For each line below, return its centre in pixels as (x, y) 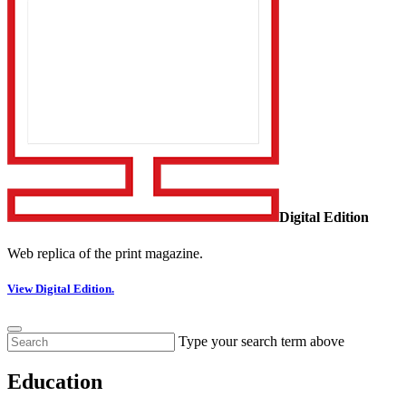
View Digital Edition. (61, 288)
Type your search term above (261, 342)
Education (55, 382)
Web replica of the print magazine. (105, 253)
